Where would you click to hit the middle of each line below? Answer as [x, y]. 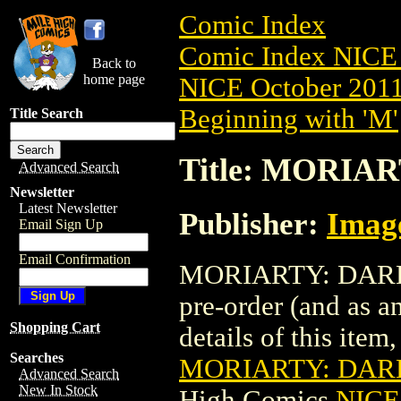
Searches [37, 358]
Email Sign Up [61, 224]
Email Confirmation [75, 259]
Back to [114, 63]
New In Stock [58, 390]
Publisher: [253, 223]
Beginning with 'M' [289, 119]
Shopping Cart [55, 327]
